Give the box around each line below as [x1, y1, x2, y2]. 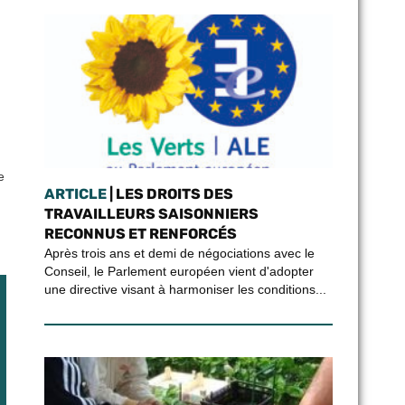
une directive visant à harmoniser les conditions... [43, 282, 326, 297]
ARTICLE [43, 185, 107, 202]
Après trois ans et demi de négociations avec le [43, 246, 315, 260]
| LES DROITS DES [106, 185, 233, 202]
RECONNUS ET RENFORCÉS [43, 225, 237, 242]
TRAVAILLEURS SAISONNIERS [43, 205, 259, 222]
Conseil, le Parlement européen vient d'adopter [43, 264, 314, 278]
